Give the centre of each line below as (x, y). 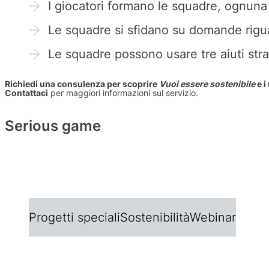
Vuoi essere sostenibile (206, 84)
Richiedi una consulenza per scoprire (81, 84)
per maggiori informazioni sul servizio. (123, 93)
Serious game (53, 126)
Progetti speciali (74, 218)
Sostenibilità (155, 218)
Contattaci (26, 93)
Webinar (213, 218)
